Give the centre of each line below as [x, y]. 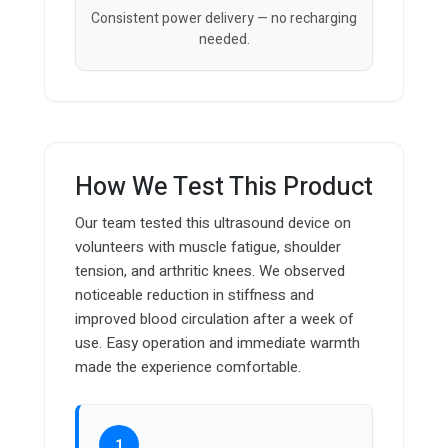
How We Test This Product [224, 188]
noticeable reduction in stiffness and [194, 295]
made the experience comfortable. [188, 367]
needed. [224, 40]
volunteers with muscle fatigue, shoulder [208, 247]
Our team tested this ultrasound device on [213, 223]
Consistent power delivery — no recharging [224, 19]
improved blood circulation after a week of [214, 319]
